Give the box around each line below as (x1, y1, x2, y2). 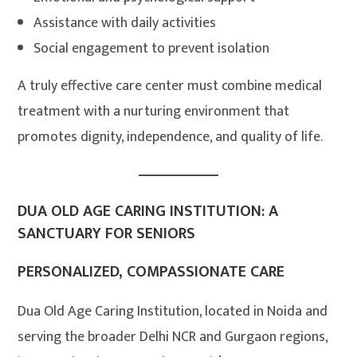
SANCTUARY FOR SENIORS (18, 220, 196, 248)
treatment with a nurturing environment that (18, 100, 290, 124)
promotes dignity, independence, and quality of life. (18, 125, 324, 150)
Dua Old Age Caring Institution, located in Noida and (18, 300, 328, 324)
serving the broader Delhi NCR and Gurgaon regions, (18, 325, 328, 350)
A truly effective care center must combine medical (18, 74, 323, 99)
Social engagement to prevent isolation (33, 37, 270, 61)
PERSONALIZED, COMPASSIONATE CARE (18, 258, 285, 286)
